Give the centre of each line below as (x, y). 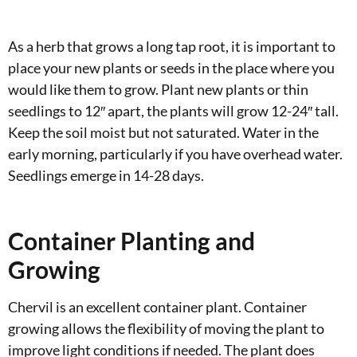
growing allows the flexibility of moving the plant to (166, 328)
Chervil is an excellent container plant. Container (157, 306)
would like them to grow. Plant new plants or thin (158, 89)
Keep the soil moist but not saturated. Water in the (163, 132)
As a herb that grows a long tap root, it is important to (172, 46)
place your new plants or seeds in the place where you (171, 67)
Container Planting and (131, 240)
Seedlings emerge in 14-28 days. (106, 175)
